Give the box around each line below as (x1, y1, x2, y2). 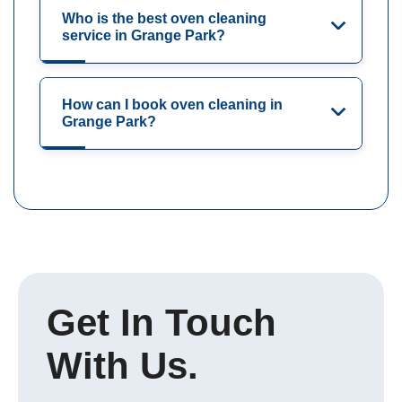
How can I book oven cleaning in (62, 97, 283, 113)
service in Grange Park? (62, 28, 225, 44)
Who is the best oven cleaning (62, 11, 267, 27)
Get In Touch (47, 301, 276, 345)
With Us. (47, 345, 198, 388)
